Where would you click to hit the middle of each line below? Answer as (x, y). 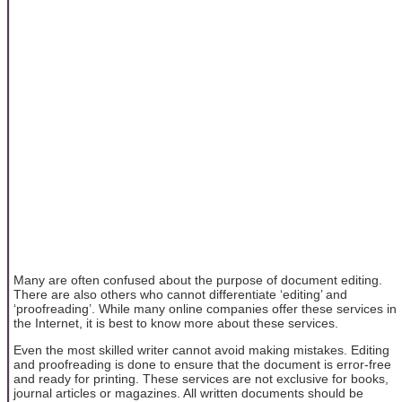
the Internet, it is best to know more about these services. (176, 323)
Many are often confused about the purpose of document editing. (198, 280)
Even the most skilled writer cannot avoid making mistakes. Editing (201, 350)
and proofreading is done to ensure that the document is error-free (202, 365)
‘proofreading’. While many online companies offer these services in (205, 308)
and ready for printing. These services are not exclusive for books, (201, 379)
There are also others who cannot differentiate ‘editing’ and (180, 294)
